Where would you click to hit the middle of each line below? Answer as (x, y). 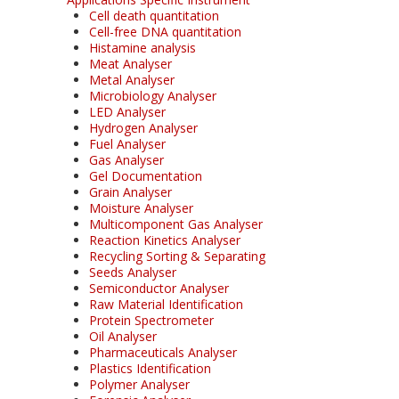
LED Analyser (127, 111)
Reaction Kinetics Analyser (165, 240)
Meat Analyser (130, 63)
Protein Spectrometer (151, 320)
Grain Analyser (130, 191)
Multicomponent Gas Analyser (176, 224)
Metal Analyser (132, 79)
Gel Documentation (146, 175)
